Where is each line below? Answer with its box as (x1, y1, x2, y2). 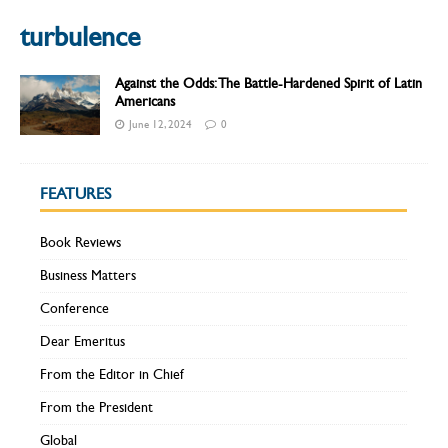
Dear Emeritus (40, 333, 125, 351)
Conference (40, 300, 109, 318)
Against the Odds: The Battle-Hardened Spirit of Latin (115, 75, 422, 93)
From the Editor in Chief (40, 366, 184, 384)
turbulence (20, 20, 140, 55)
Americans (115, 93, 175, 111)
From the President (40, 399, 153, 417)
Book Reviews (40, 234, 121, 252)
